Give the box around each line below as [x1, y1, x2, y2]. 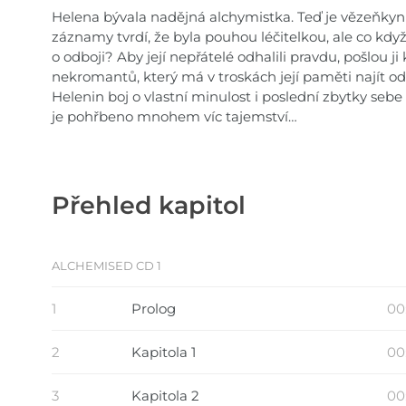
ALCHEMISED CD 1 [52, 257, 161, 273]
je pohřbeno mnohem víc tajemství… [52, 107, 297, 125]
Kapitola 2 [131, 386, 199, 404]
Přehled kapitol [52, 189, 246, 220]
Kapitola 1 [131, 343, 196, 361]
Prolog [131, 299, 176, 317]
